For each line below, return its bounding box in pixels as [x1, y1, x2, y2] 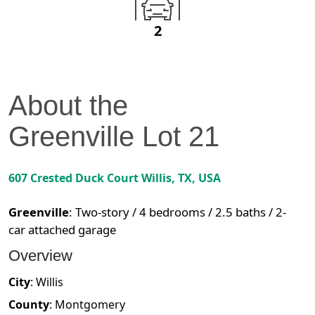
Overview [8, 247, 72, 265]
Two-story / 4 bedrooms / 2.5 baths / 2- [75, 204, 286, 221]
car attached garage [8, 221, 116, 238]
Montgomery [55, 297, 125, 313]
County [8, 297, 49, 313]
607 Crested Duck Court [8, 170, 139, 186]
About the [8, 90, 128, 122]
